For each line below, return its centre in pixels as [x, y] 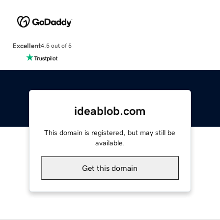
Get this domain [110, 168]
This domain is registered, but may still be [110, 132]
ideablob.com [110, 111]
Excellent [26, 45]
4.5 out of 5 [56, 46]
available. [110, 143]
